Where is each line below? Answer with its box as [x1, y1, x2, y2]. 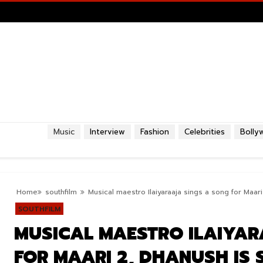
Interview [90, 126, 125, 137]
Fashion [140, 126, 169, 137]
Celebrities [184, 126, 225, 137]
